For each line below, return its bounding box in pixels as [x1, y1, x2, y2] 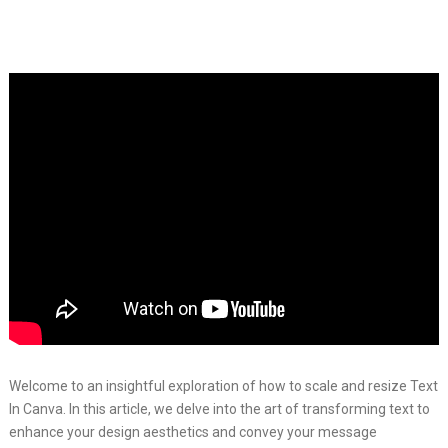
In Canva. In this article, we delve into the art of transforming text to [8, 400, 430, 417]
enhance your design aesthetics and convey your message [8, 423, 377, 440]
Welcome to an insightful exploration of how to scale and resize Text [8, 377, 438, 394]
